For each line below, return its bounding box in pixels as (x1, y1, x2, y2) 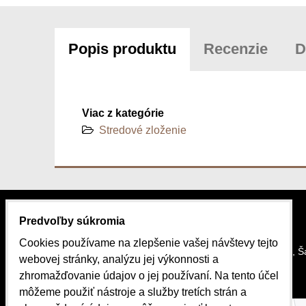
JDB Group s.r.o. (82, 269, 158, 281)
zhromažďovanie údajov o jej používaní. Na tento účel (19, 270, 279, 281)
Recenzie (203, 40, 268, 57)
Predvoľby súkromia (19, 215, 125, 227)
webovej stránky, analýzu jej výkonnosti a (19, 253, 219, 265)
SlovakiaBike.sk (82, 245, 149, 257)
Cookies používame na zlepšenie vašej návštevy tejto (19, 237, 278, 249)
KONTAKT (82, 217, 128, 229)
